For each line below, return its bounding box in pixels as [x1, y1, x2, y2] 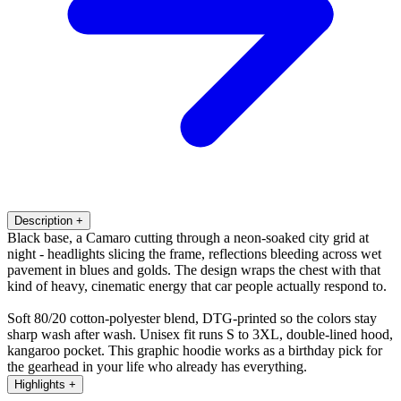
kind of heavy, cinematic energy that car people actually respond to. [7, 277, 387, 294]
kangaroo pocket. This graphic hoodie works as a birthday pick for [7, 342, 382, 358]
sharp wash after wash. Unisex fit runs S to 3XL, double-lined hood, [7, 326, 393, 342]
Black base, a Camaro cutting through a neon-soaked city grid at [7, 229, 369, 245]
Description [14, 213, 73, 227]
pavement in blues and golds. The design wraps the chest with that [7, 261, 380, 277]
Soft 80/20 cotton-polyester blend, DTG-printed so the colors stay [7, 310, 377, 326]
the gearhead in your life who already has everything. [7, 358, 307, 374]
